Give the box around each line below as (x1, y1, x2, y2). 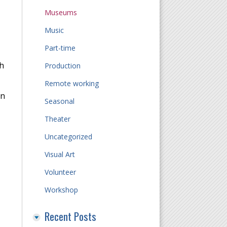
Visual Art (45, 149, 75, 159)
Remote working (45, 78, 99, 88)
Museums (45, 7, 78, 17)
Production (45, 60, 81, 70)
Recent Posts (45, 208, 97, 224)
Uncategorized (45, 131, 93, 141)
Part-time (45, 43, 76, 53)
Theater (45, 113, 71, 124)
